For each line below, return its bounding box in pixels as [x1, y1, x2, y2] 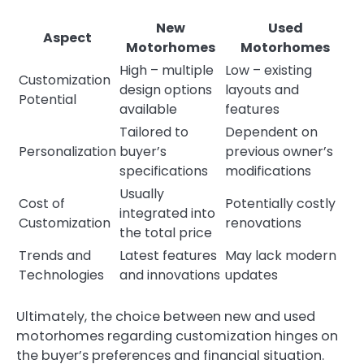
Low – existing [225, 60, 312, 80]
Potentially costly [225, 193, 336, 213]
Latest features [119, 245, 217, 265]
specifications [119, 161, 208, 180]
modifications [225, 161, 311, 180]
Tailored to [119, 122, 188, 141]
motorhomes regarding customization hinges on [16, 326, 338, 345]
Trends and [19, 245, 91, 265]
